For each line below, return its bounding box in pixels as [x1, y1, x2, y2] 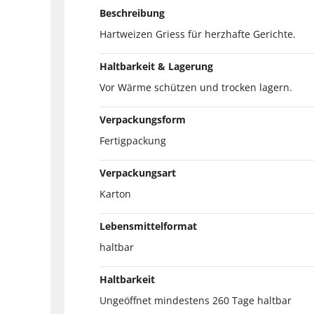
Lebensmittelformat [100, 219, 197, 233]
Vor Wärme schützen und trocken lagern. [100, 80, 292, 94]
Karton [100, 186, 131, 200]
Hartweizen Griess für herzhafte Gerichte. [100, 27, 296, 41]
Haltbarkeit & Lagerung [100, 59, 213, 73]
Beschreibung [100, 6, 165, 20]
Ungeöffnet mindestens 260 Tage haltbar [100, 293, 292, 307]
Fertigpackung [100, 133, 166, 147]
